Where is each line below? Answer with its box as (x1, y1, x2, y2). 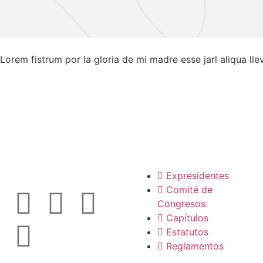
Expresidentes (166, 170, 230, 182)
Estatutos (166, 226, 209, 238)
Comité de (166, 184, 213, 196)
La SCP (134, 127, 191, 148)
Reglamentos (166, 240, 224, 252)
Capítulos (166, 212, 209, 224)
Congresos (157, 198, 206, 210)
